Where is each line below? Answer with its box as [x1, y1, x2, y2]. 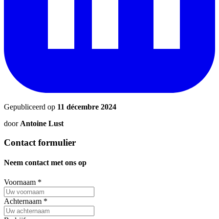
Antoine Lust [20, 119, 64, 128]
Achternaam [4, 197, 44, 205]
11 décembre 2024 [57, 103, 116, 111]
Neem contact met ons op [4, 158, 87, 167]
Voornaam [4, 177, 38, 186]
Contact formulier [4, 137, 76, 148]
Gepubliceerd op [4, 103, 57, 111]
